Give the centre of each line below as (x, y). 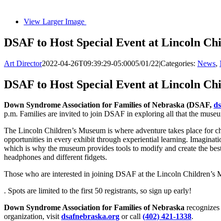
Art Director (23, 63)
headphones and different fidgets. (55, 157)
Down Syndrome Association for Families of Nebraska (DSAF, (109, 105)
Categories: (179, 63)
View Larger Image (54, 21)
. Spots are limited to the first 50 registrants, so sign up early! (98, 191)
